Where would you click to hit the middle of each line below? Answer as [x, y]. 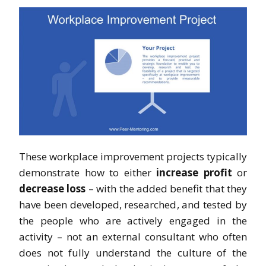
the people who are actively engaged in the [133, 220]
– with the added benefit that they [166, 188]
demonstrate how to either [88, 172]
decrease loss [53, 188]
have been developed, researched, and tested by [133, 204]
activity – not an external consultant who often [133, 236]
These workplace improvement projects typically [133, 156]
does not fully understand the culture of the [133, 252]
